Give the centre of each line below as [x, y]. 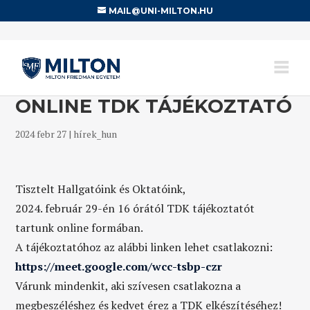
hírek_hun [95, 134]
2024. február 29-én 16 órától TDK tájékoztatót [135, 208]
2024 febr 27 [41, 134]
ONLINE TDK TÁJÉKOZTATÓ [154, 106]
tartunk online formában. [80, 228]
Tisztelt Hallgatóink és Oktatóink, [101, 189]
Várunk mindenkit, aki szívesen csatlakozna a [128, 286]
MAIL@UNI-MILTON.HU [161, 11]
